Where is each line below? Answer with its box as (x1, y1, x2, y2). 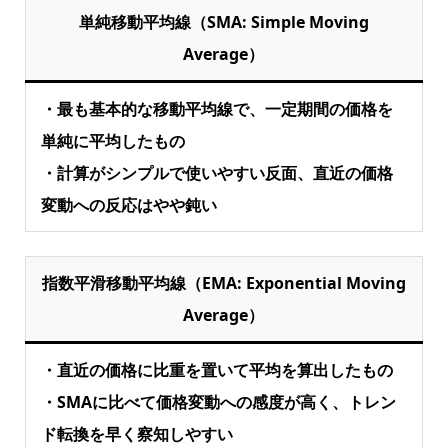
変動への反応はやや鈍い (40, 194, 217, 217)
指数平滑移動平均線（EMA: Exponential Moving (41, 272, 406, 295)
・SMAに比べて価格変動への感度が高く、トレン (40, 391, 396, 414)
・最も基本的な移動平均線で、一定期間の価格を (40, 98, 393, 121)
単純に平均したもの (40, 130, 185, 153)
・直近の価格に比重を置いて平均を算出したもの (40, 359, 393, 382)
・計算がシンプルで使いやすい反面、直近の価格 (40, 162, 393, 185)
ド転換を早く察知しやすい (40, 423, 233, 446)
